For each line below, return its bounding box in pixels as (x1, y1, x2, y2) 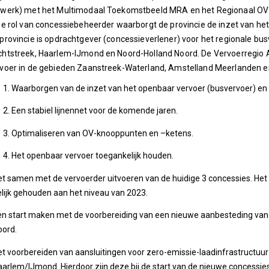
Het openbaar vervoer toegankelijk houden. (11, 150, 175, 160)
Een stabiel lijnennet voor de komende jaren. (11, 106, 178, 116)
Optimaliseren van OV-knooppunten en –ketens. (11, 128, 193, 138)
